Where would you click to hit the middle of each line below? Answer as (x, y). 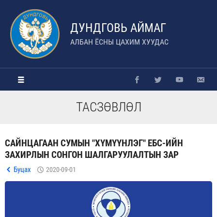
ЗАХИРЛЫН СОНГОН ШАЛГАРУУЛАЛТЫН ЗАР (92, 155)
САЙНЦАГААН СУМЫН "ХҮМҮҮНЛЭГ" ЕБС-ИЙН (94, 143)
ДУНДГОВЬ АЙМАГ (118, 28)
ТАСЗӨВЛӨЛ (108, 107)
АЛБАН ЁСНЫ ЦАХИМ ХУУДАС (119, 42)
